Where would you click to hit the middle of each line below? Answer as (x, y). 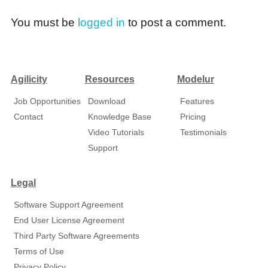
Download (106, 102)
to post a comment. (176, 23)
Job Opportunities (47, 102)
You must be (44, 23)
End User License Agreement (69, 221)
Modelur (195, 80)
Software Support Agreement (68, 205)
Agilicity (29, 80)
